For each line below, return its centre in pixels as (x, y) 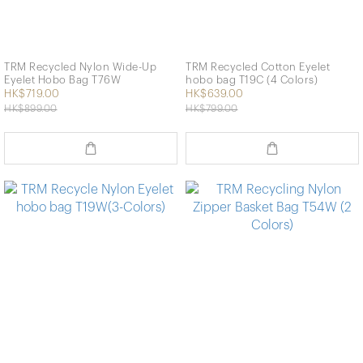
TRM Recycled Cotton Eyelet (258, 66)
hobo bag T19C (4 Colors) (252, 79)
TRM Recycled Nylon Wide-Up (80, 66)
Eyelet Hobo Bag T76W (62, 79)
